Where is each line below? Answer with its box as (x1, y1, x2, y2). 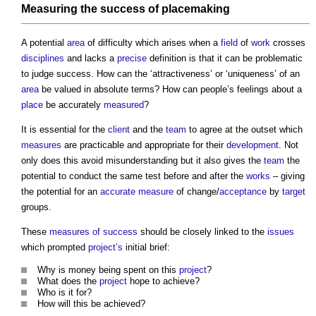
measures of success (49, 226, 138, 238)
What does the (37, 276, 99, 287)
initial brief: (123, 242, 170, 253)
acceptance (219, 186, 267, 197)
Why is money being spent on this (37, 265, 179, 276)
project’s (88, 242, 123, 253)
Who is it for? (37, 287, 92, 298)
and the (130, 124, 166, 135)
